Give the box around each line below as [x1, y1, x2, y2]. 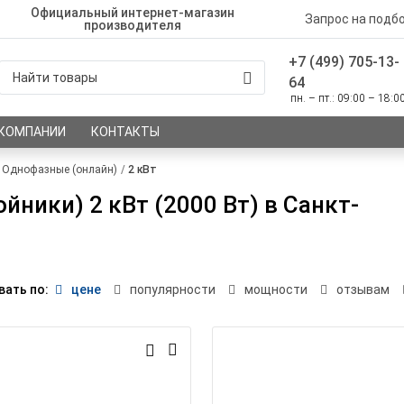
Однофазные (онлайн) [2, 162, 117, 176]
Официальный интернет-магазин [31, 5, 235, 20]
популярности [129, 281, 216, 297]
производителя [84, 18, 182, 32]
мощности [243, 281, 308, 297]
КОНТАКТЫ [91, 124, 161, 139]
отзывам [335, 281, 390, 297]
